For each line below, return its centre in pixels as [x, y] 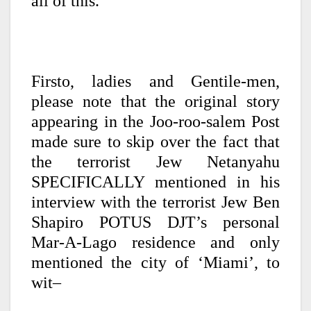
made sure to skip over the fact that [155, 142]
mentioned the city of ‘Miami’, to [155, 263]
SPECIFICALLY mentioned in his [155, 182]
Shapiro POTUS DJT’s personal [155, 222]
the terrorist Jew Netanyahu [155, 162]
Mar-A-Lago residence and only [155, 243]
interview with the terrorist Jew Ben [155, 202]
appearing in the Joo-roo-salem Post [155, 122]
